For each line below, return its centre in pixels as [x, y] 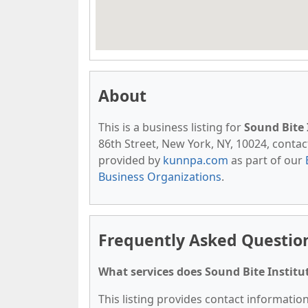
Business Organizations [160, 177]
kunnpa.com [196, 160]
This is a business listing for [171, 127]
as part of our [267, 160]
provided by [131, 160]
